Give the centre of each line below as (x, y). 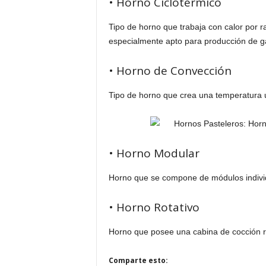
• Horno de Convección (170, 71)
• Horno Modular (154, 153)
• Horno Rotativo (154, 207)
